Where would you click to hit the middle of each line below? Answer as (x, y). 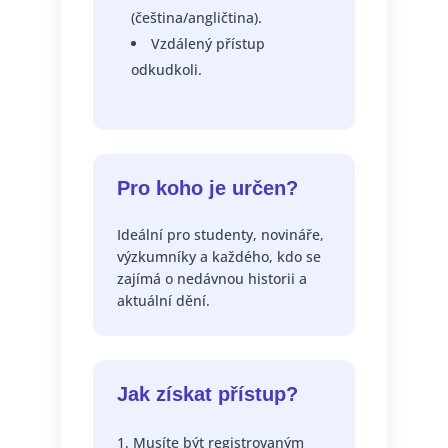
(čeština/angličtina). (196, 18)
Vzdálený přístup (207, 44)
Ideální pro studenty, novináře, (220, 235)
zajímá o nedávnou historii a (211, 279)
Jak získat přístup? (207, 394)
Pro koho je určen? (207, 188)
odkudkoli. (166, 70)
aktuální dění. (163, 301)
